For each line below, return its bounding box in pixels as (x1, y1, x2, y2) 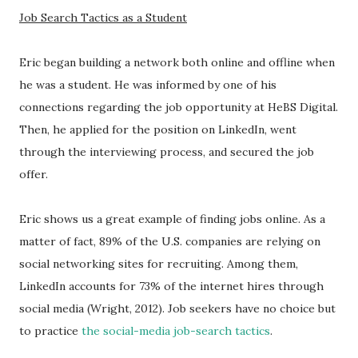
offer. (19, 167, 48, 181)
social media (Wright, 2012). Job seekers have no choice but (19, 301, 336, 316)
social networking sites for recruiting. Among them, (19, 257, 298, 271)
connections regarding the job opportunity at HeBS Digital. (19, 100, 338, 114)
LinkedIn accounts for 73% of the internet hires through (19, 279, 324, 293)
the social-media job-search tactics (82, 324, 270, 338)
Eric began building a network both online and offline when (19, 55, 335, 70)
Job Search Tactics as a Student (19, 10, 187, 25)
